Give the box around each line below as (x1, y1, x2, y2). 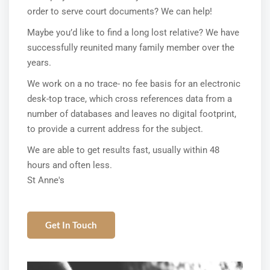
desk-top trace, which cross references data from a (27, 93, 232, 104)
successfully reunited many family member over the (27, 42, 234, 53)
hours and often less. (27, 160, 112, 171)
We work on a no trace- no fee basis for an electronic (27, 78, 240, 89)
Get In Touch (45, 219, 97, 230)
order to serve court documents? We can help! (27, 6, 212, 17)
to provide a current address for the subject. (27, 124, 203, 134)
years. (27, 57, 51, 68)
